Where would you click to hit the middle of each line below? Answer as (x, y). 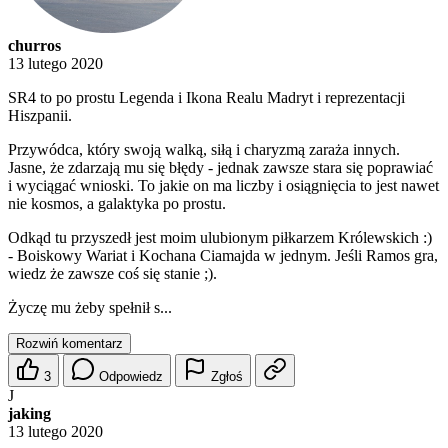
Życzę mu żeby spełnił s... (90, 308)
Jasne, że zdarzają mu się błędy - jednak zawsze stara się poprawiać (220, 168)
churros (34, 46)
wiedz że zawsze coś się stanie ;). (112, 274)
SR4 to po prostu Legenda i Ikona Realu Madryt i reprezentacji (206, 98)
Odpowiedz (131, 377)
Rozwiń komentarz (69, 344)
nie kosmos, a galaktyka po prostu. (117, 204)
